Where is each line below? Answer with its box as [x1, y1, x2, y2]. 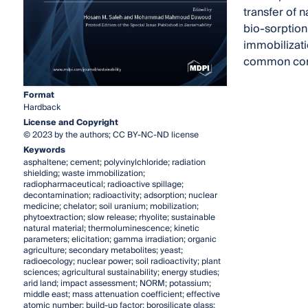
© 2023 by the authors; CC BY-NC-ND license [23, 127, 199, 142]
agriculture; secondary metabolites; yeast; [23, 243, 183, 258]
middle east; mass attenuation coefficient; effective [23, 287, 220, 302]
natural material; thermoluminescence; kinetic [23, 221, 199, 236]
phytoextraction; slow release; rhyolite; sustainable [23, 210, 215, 225]
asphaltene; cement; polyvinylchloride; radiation [23, 155, 206, 170]
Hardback [23, 100, 60, 115]
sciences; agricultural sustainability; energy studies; [23, 265, 219, 280]
